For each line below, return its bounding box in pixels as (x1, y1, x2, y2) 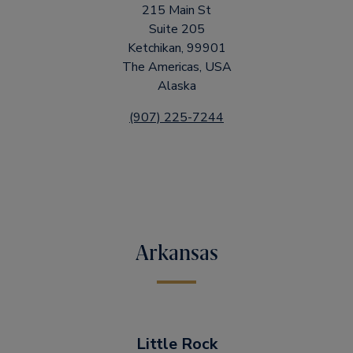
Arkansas (135, 240, 218, 266)
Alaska (157, 77, 196, 95)
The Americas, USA (121, 58, 232, 76)
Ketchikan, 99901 (127, 39, 226, 57)
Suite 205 (148, 20, 205, 38)
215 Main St (142, 2, 211, 19)
